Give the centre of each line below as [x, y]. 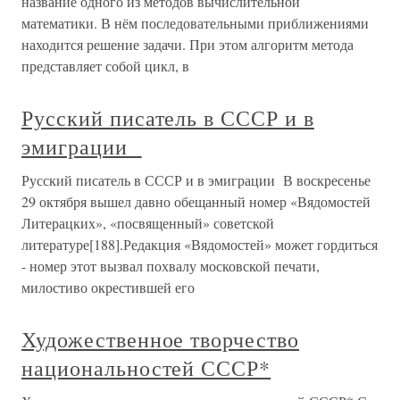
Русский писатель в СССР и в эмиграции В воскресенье [196, 180]
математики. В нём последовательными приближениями [195, 23]
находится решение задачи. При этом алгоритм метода [187, 44]
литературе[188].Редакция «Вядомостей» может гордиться [200, 244]
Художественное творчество [160, 339]
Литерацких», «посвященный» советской [148, 223]
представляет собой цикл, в [105, 66]
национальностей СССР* [146, 368]
